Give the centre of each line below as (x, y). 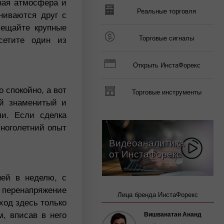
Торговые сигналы (166, 38)
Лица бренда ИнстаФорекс (158, 194)
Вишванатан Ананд (173, 214)
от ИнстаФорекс (145, 153)
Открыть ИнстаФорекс (166, 65)
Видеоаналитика (147, 142)
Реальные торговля (166, 11)
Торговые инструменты (166, 92)
